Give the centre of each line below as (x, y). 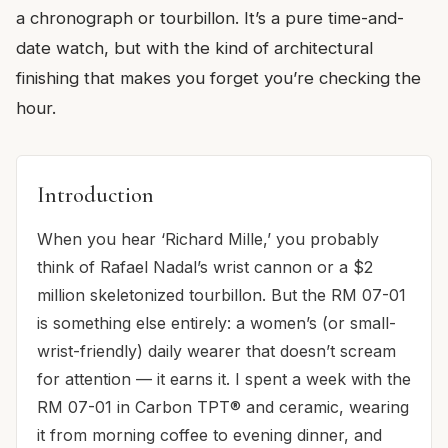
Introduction (95, 194)
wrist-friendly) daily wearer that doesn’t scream (216, 350)
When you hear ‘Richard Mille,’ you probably (208, 238)
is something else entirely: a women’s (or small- (216, 322)
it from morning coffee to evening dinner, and (209, 434)
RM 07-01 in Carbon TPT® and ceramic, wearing (223, 406)
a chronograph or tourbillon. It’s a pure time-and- (210, 17)
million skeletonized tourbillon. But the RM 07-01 (221, 294)
